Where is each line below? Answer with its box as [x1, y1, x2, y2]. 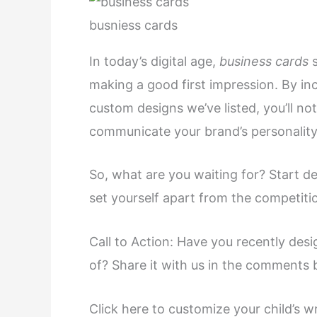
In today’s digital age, [89, 53, 219, 69]
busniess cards [89, 17, 178, 33]
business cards [219, 53, 312, 69]
